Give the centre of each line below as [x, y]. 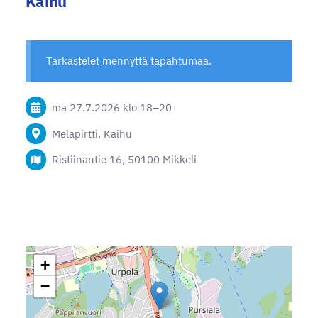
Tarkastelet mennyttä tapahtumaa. [129, 61]
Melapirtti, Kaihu [92, 133]
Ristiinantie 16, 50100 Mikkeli [124, 160]
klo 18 [137, 107]
